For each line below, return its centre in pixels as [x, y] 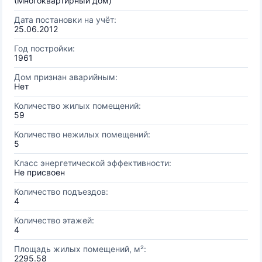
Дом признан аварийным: [66, 77]
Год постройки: [44, 48]
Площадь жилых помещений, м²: [80, 249]
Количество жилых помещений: [77, 106]
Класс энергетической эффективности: [93, 163]
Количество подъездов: [61, 192]
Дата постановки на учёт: [65, 20]
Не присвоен [39, 172]
